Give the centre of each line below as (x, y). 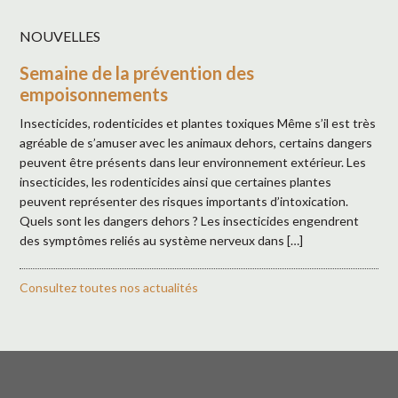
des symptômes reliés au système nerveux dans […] (162, 240)
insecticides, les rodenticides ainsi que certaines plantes (176, 181)
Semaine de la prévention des (137, 72)
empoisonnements (94, 94)
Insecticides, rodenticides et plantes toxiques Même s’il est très (198, 123)
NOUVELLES (60, 36)
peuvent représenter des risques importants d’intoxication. (187, 201)
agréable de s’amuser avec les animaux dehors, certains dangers (196, 142)
